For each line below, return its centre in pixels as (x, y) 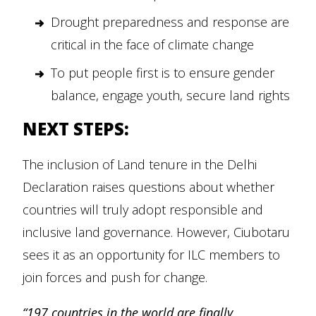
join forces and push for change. (115, 277)
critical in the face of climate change (152, 44)
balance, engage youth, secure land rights (170, 95)
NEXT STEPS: (76, 129)
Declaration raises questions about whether (148, 187)
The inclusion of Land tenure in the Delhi (140, 164)
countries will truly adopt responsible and (143, 209)
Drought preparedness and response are (170, 22)
